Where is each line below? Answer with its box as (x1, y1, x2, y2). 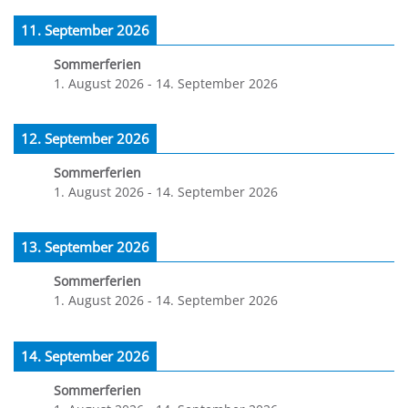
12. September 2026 (21, 128, 149, 148)
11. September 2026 (21, 20, 149, 39)
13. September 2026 (21, 238, 149, 257)
